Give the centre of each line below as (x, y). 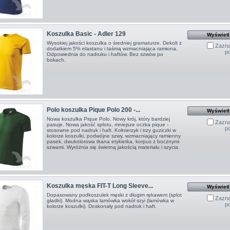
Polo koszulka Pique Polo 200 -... (93, 110)
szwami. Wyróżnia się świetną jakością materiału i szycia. (113, 147)
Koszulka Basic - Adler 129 (86, 34)
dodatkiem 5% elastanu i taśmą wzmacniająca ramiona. (112, 48)
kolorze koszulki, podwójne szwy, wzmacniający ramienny (113, 136)
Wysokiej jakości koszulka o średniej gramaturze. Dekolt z (114, 43)
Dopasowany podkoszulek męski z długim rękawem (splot (114, 195)
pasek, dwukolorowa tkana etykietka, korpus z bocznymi (113, 142)
